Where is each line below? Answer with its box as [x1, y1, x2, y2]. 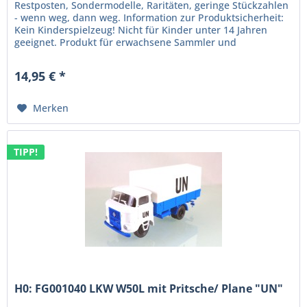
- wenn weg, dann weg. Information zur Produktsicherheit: [14, 11, 284, 25]
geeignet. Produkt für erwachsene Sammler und [14, 36, 237, 49]
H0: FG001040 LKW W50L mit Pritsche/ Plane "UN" [14, 280, 284, 296]
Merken [33, 101, 69, 115]
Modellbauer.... [14, 48, 85, 62]
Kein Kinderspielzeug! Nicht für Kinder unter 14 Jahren [14, 23, 268, 37]
